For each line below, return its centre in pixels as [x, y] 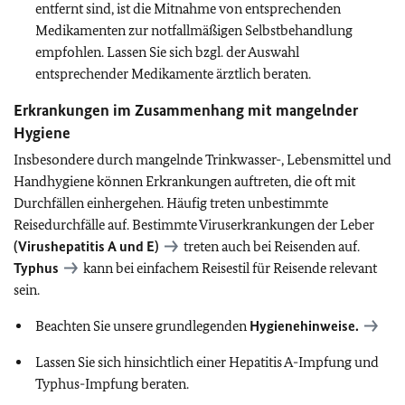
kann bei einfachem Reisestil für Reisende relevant [229, 268]
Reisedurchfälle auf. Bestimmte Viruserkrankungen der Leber [194, 225]
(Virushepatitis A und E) [86, 246]
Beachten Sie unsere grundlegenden [142, 326]
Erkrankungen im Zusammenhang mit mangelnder [186, 110]
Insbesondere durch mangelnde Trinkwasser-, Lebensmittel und [202, 160]
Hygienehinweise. [304, 326]
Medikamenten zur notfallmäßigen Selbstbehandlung [194, 30]
